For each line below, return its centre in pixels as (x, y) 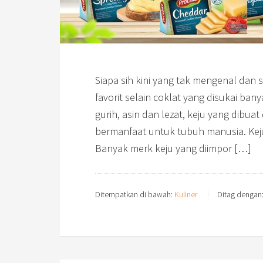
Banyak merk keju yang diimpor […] (173, 148)
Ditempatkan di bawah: (135, 194)
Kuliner (186, 194)
